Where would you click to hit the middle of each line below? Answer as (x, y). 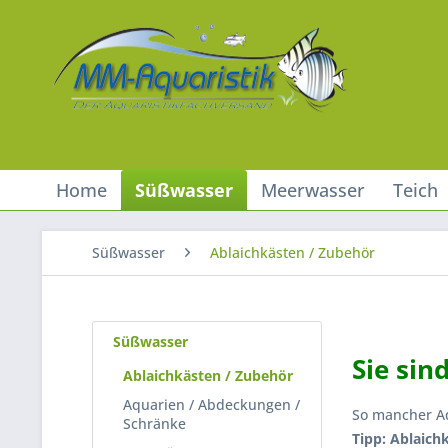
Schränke (154, 423)
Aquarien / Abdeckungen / (211, 404)
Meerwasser (313, 190)
